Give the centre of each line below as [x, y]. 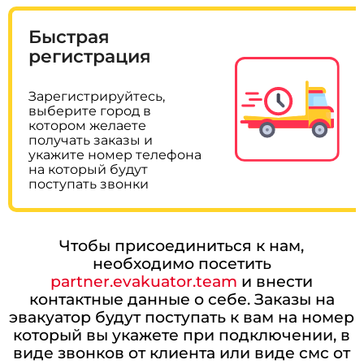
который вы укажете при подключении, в [182, 334]
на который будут [89, 169]
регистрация [90, 56]
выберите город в [90, 110]
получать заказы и [91, 140]
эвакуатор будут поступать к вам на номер [182, 316]
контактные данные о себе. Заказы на [182, 299]
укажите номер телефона [115, 154]
